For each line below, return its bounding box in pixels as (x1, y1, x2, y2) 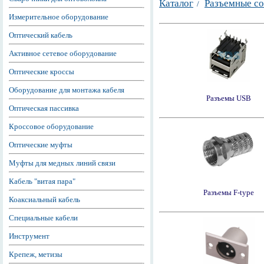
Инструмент (9, 231, 49, 240)
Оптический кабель (9, 30, 72, 39)
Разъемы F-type (203, 188, 254, 197)
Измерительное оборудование (9, 12, 108, 21)
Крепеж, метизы (9, 249, 62, 259)
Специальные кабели (9, 213, 78, 222)
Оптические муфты (9, 140, 72, 149)
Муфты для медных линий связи (9, 158, 115, 167)
